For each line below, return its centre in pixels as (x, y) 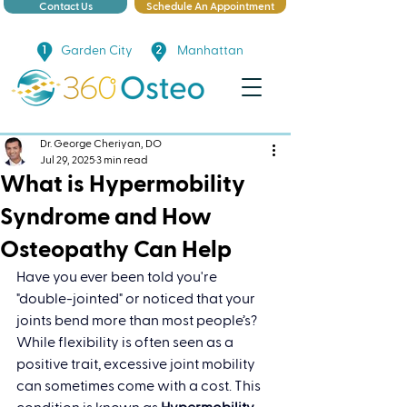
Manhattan (210, 51)
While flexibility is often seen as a (126, 342)
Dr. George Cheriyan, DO (101, 144)
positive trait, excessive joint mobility (137, 364)
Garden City (97, 51)
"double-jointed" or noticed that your (137, 299)
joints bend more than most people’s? (138, 321)
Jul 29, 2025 (67, 160)
